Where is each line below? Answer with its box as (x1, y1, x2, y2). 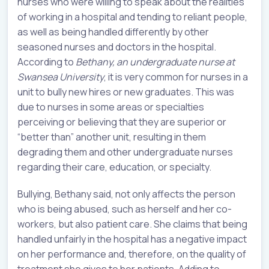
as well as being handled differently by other (17, 25, 209, 39)
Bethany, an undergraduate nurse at (76, 55, 235, 69)
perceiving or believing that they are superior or (17, 115, 226, 129)
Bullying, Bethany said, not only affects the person (17, 187, 235, 201)
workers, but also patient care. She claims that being (17, 217, 247, 231)
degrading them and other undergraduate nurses (17, 145, 233, 159)
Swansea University (17, 70, 104, 84)
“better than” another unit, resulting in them (17, 130, 206, 144)
